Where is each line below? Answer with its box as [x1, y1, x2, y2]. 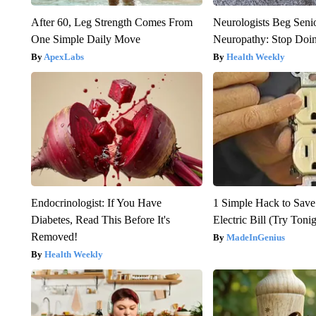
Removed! [30, 230, 78, 243]
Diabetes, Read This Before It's [30, 213, 170, 226]
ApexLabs [43, 51, 84, 62]
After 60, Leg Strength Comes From [30, 16, 193, 28]
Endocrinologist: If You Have [30, 196, 162, 209]
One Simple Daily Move [30, 32, 140, 45]
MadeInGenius [226, 231, 286, 243]
